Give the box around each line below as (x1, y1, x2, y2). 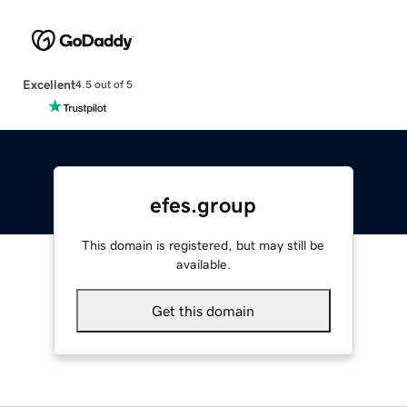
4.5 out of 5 (74, 79, 133, 91)
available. (175, 257, 231, 271)
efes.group (150, 194, 257, 216)
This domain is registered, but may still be (82, 238, 325, 252)
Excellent (22, 77, 75, 91)
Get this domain (152, 303, 255, 318)
